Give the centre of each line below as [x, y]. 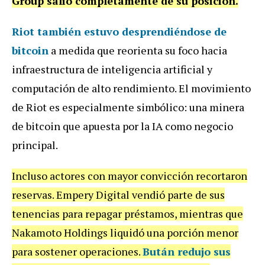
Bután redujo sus [187, 252]
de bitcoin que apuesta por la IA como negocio [122, 126]
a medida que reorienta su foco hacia [138, 51]
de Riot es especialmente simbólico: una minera [128, 107]
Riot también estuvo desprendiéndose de [119, 32]
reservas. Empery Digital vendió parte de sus [118, 195]
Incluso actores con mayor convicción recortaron [130, 176]
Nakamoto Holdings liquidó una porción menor [125, 233]
